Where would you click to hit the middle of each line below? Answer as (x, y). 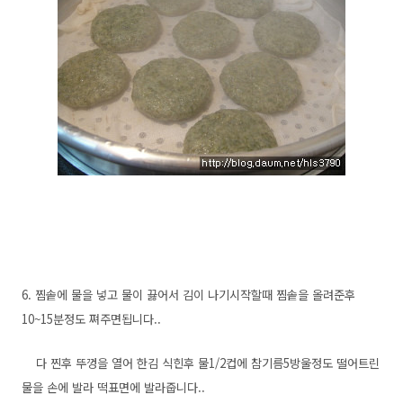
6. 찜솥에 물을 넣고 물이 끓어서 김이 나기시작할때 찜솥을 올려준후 (188, 295)
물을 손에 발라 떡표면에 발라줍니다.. (113, 387)
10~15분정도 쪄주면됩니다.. (91, 319)
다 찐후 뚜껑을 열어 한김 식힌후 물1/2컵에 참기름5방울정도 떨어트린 (201, 363)
